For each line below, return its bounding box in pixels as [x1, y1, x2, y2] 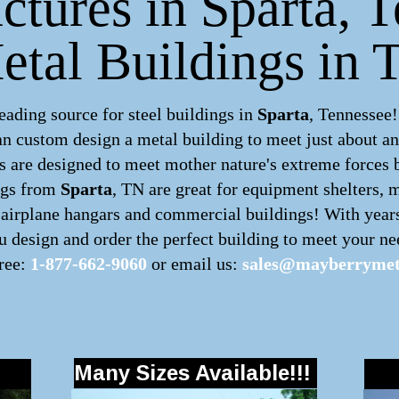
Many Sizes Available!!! [74, 361, 311, 385]
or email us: [147, 254, 242, 273]
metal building [137, 129, 243, 149]
